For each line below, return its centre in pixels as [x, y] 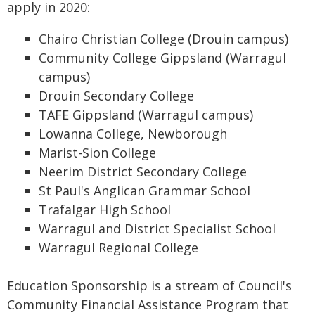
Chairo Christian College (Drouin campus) [163, 39]
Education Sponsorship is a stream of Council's [149, 285]
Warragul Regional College [118, 247]
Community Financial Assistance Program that [148, 304]
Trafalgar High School [105, 210]
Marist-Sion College [97, 153]
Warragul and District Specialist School [157, 229]
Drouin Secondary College [116, 96]
